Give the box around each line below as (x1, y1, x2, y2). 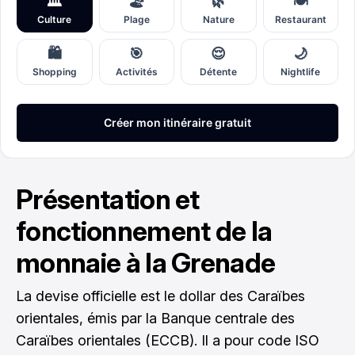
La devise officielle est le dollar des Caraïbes (16, 288, 305, 304)
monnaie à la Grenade (16, 246, 276, 279)
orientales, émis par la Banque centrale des (16, 310, 295, 326)
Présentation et (16, 183, 200, 216)
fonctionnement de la (16, 215, 273, 247)
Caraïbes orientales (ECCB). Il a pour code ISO (16, 332, 319, 349)
